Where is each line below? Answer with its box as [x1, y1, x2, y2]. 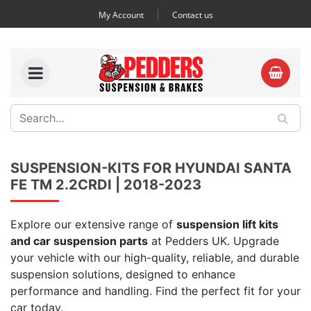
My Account [98, 9, 144, 21]
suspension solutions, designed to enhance [10, 267, 235, 281]
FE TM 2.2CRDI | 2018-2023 [10, 176, 201, 193]
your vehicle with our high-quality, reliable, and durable [10, 251, 299, 264]
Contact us [171, 9, 213, 21]
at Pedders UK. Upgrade [148, 234, 279, 248]
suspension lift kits [176, 217, 278, 231]
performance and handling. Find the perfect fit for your [10, 284, 301, 298]
